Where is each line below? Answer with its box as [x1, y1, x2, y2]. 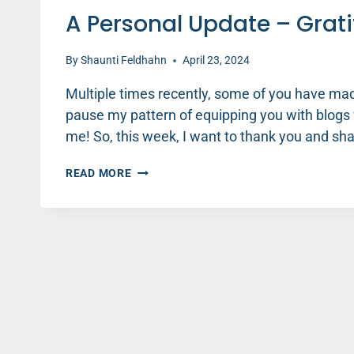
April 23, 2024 [183, 54, 250, 68]
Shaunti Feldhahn [81, 54, 168, 68]
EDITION [130, 245, 178, 259]
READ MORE [66, 167, 132, 181]
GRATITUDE [130, 228, 195, 243]
